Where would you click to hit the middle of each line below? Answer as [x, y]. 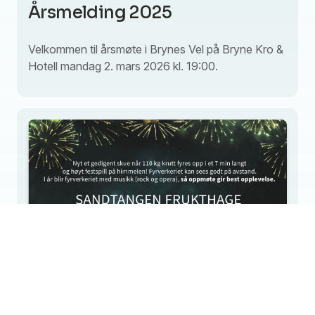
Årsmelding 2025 [100, 12]
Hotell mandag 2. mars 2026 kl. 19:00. [123, 66]
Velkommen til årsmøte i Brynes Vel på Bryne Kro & [156, 49]
